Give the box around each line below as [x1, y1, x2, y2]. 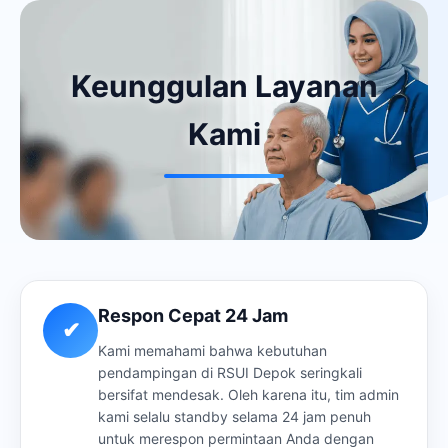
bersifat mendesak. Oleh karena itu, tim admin [98, 385, 399, 403]
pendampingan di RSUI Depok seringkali [98, 363, 362, 381]
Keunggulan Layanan [70, 67, 378, 104]
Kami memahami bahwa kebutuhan [98, 341, 327, 359]
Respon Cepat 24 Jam [98, 304, 288, 326]
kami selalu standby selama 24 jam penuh [98, 407, 371, 425]
